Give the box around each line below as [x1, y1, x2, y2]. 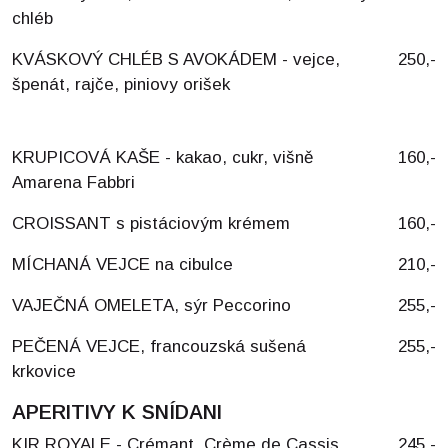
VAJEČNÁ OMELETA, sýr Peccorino [12, 296, 291, 315]
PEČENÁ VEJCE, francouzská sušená [12, 337, 306, 356]
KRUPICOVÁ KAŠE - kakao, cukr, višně [12, 148, 313, 167]
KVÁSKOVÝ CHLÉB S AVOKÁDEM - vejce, [12, 50, 340, 69]
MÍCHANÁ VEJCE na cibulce [12, 255, 233, 274]
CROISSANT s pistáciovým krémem [12, 214, 290, 233]
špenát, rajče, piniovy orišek [12, 75, 230, 94]
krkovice [12, 362, 76, 381]
